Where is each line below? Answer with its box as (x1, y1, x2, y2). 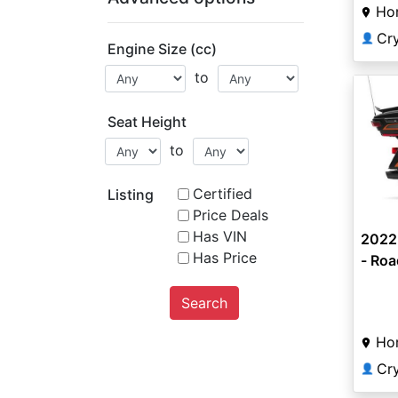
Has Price (192, 249, 257, 267)
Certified (192, 185, 252, 203)
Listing (107, 186, 154, 203)
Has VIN (192, 227, 247, 245)
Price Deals (192, 206, 268, 224)
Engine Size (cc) (107, 40, 217, 58)
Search (180, 294, 227, 312)
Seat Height (107, 113, 187, 131)
